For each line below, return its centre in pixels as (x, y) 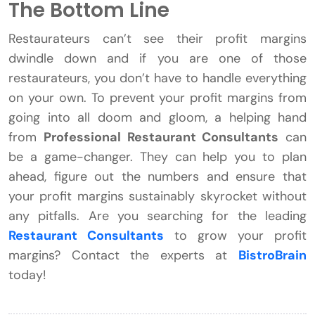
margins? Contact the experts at (123, 256)
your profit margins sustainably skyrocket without (157, 197)
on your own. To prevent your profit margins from (157, 98)
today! (27, 275)
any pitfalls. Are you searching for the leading (157, 216)
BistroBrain (272, 256)
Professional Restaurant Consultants (161, 137)
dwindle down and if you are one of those (157, 59)
